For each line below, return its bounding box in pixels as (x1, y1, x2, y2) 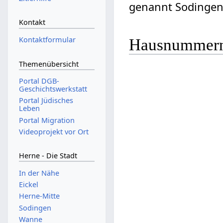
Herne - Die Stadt (18, 151, 77, 161)
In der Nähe (18, 168, 59, 178)
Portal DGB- (18, 76, 59, 86)
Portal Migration (18, 115, 75, 125)
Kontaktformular (18, 35, 76, 45)
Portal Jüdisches (18, 96, 73, 106)
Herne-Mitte (18, 191, 60, 201)
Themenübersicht (18, 59, 79, 69)
